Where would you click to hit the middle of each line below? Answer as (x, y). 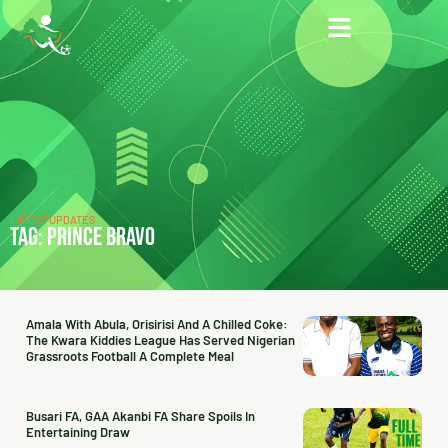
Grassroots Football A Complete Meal (130, 356)
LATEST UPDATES (52, 219)
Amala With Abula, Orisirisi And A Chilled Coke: (157, 324)
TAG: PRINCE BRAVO (82, 237)
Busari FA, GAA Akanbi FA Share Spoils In (140, 416)
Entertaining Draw (78, 432)
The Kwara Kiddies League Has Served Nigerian (160, 340)
